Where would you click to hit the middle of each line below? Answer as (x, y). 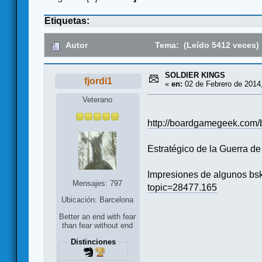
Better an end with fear (98, 217)
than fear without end (98, 226)
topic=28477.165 (182, 187)
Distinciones (93, 242)
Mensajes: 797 (98, 183)
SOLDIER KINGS (195, 75)
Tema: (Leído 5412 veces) (206, 45)
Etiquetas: (67, 21)
